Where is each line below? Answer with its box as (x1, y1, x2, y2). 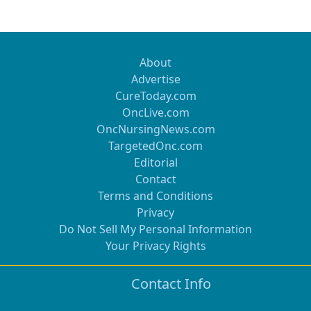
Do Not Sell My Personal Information (59, 221, 252, 237)
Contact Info (131, 274, 211, 293)
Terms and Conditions (98, 188, 213, 203)
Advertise (131, 72, 180, 87)
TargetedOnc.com (108, 138, 203, 153)
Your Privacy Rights (105, 238, 206, 253)
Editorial (133, 155, 178, 170)
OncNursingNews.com (96, 121, 215, 137)
